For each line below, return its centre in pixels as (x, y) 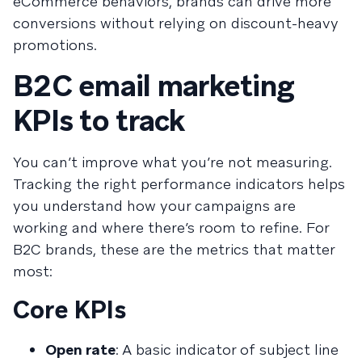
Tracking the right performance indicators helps (179, 183)
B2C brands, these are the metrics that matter (174, 249)
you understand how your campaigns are (154, 205)
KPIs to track (99, 120)
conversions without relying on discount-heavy (176, 23)
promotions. (55, 44)
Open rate (80, 349)
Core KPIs (70, 309)
